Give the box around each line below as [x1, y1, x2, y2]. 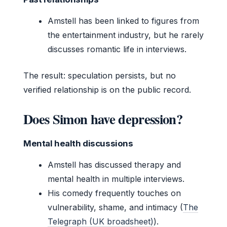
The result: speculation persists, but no [23, 70, 176, 81]
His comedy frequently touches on [48, 188, 181, 199]
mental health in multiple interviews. [48, 174, 184, 184]
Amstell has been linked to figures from [48, 16, 199, 26]
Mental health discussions [23, 138, 133, 149]
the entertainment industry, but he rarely [48, 30, 204, 41]
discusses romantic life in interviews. [48, 44, 186, 55]
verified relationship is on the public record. [23, 85, 191, 95]
